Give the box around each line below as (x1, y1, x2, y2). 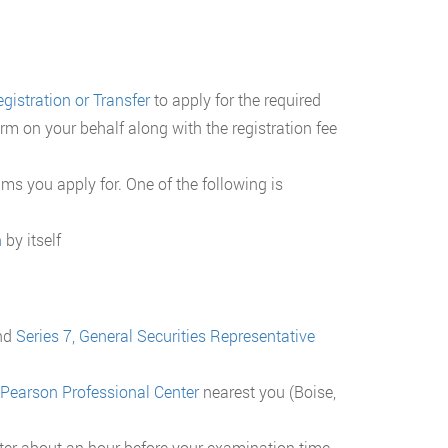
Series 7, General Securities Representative (15, 325, 315, 347)
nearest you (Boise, (198, 381, 336, 403)
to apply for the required (149, 89, 321, 111)
